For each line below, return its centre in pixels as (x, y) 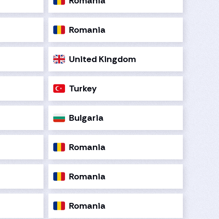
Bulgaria (87, 118)
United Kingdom (103, 59)
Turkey (83, 88)
